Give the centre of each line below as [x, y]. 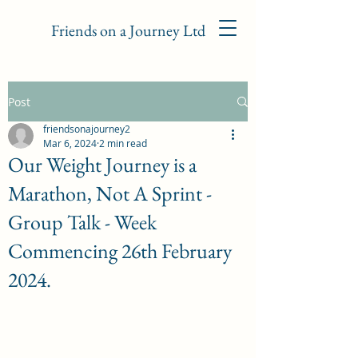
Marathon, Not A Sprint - [110, 193]
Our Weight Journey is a [102, 165]
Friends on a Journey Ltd [128, 30]
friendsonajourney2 [87, 129]
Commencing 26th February [120, 251]
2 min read [123, 143]
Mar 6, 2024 [70, 143]
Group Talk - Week [82, 222]
